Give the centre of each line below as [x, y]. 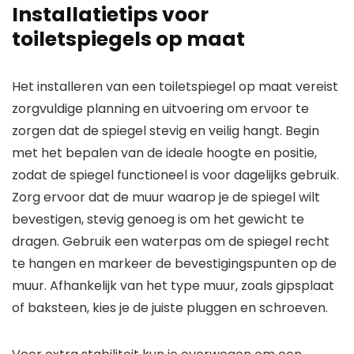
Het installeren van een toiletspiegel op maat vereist [175, 87]
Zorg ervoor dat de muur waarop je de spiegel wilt [166, 198]
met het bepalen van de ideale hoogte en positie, [164, 153]
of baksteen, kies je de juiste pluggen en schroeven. [170, 308]
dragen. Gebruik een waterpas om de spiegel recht [171, 242]
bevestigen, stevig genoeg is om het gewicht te [158, 220]
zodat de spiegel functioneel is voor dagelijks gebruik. [175, 175]
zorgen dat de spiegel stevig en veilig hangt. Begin [166, 131]
